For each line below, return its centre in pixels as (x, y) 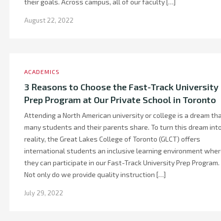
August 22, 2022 (49, 20)
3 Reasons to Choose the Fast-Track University (121, 87)
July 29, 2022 (44, 193)
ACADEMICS (42, 72)
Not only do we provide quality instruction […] (95, 174)
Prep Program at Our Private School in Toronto (120, 100)
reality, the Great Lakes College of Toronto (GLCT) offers (112, 139)
